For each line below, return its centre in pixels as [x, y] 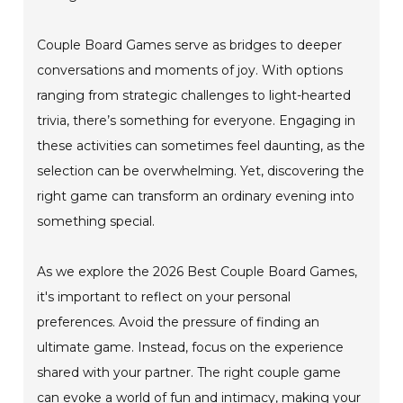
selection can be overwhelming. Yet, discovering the [201, 171]
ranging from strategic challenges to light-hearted [194, 95]
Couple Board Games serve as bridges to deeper [190, 45]
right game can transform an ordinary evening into [196, 196]
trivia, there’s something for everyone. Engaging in [197, 121]
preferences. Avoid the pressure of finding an [179, 322]
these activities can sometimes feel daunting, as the [201, 146]
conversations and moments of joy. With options [190, 70]
